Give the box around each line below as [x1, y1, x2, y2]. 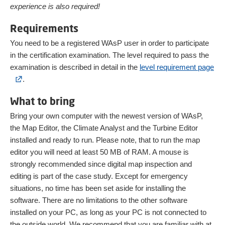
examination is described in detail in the [10, 63, 140, 71]
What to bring [10, 95, 75, 107]
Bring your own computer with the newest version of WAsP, [10, 111, 203, 120]
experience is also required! [10, 2, 100, 11]
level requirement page [140, 63, 214, 71]
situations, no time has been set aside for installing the [10, 184, 186, 192]
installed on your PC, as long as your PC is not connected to [10, 208, 206, 216]
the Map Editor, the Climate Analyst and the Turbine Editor [10, 124, 198, 132]
